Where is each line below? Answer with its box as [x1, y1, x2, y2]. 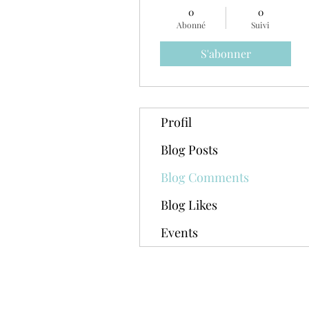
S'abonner [200, 46, 251, 61]
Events [161, 224, 198, 241]
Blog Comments [161, 169, 249, 186]
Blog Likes [161, 197, 217, 213]
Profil [161, 114, 192, 130]
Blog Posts [161, 141, 218, 158]
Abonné [176, 19, 206, 30]
